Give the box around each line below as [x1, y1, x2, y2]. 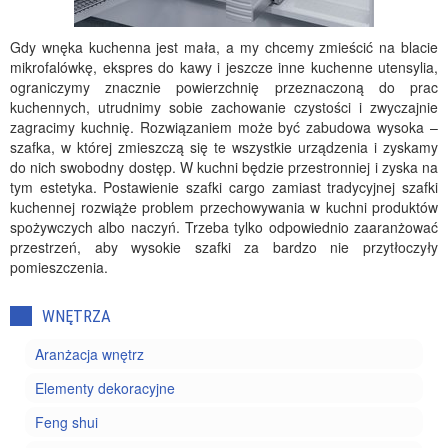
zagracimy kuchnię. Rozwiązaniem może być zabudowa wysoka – [10, 117, 438, 137]
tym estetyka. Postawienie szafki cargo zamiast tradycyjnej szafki [10, 177, 438, 197]
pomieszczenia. [10, 257, 108, 277]
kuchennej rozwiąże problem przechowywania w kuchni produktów [10, 197, 438, 217]
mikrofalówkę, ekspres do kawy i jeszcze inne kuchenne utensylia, [10, 57, 438, 77]
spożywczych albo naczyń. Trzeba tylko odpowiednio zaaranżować [10, 217, 438, 237]
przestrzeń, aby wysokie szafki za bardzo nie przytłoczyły [10, 237, 438, 257]
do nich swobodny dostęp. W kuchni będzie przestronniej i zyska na [10, 157, 438, 177]
